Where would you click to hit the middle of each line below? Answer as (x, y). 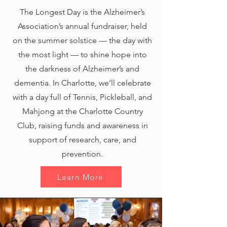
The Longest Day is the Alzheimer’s (82, 12)
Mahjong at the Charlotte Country (82, 111)
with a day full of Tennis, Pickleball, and (82, 97)
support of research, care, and (82, 140)
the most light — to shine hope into (82, 54)
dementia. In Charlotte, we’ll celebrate (82, 83)
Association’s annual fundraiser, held (82, 26)
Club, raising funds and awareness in (82, 125)
